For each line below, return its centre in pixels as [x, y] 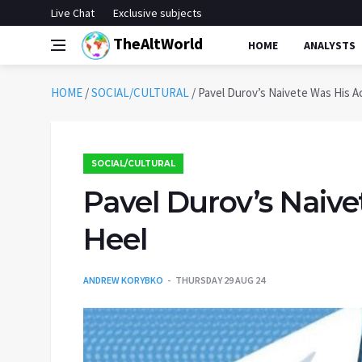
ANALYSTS [330, 45]
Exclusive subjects [158, 13]
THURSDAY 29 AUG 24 [220, 280]
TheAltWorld [156, 43]
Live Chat [73, 13]
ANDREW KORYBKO [123, 280]
